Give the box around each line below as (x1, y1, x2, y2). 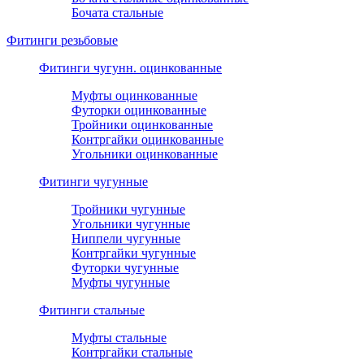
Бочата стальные (71, 6, 163, 20)
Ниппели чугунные (71, 232, 180, 246)
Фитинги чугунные (39, 175, 148, 189)
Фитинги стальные (39, 303, 145, 318)
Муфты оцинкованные (71, 89, 197, 103)
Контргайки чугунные (71, 246, 196, 261)
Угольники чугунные (71, 217, 190, 232)
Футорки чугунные (71, 261, 179, 275)
